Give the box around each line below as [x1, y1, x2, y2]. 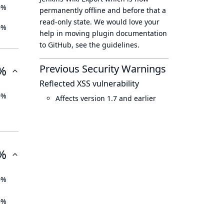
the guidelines [89, 40, 137, 49]
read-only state [39, 17, 90, 26]
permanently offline [39, 5, 105, 15]
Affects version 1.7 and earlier [55, 93, 156, 103]
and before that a [105, 5, 166, 15]
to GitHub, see [39, 40, 89, 49]
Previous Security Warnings [39, 62, 166, 75]
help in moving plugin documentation [39, 28, 167, 38]
